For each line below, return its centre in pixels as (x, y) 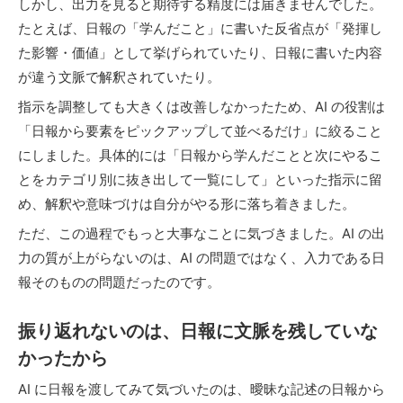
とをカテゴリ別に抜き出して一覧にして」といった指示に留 (200, 179)
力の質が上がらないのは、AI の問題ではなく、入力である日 (201, 258)
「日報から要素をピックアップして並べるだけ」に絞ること (200, 131)
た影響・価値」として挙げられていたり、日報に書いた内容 (200, 53)
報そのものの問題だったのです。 (119, 282)
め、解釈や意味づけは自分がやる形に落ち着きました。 (187, 204)
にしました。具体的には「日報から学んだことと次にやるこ (200, 155)
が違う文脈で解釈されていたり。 (119, 77)
